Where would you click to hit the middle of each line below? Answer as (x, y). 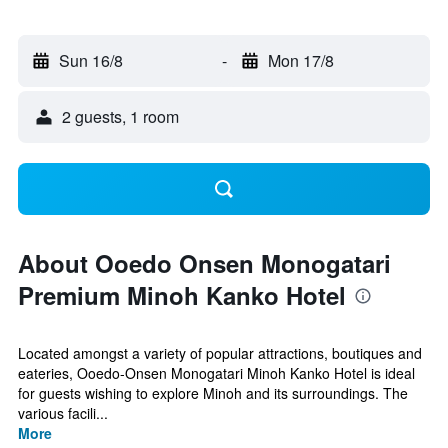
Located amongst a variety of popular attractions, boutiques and (220, 353)
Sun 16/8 (91, 60)
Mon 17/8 (300, 60)
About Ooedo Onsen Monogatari (204, 263)
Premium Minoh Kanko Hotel (182, 295)
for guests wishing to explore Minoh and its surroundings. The (213, 393)
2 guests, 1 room (120, 116)
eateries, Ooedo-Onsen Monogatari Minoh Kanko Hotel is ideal (216, 373)
